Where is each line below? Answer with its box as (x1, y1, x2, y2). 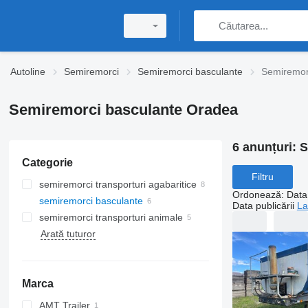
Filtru (251, 171, 274, 183)
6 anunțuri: (232, 140, 300, 154)
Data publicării (232, 199, 294, 211)
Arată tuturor (40, 228, 96, 239)
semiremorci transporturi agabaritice (38, 179, 197, 190)
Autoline (10, 66, 45, 77)
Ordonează (232, 188, 281, 200)
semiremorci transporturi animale (38, 212, 183, 223)
